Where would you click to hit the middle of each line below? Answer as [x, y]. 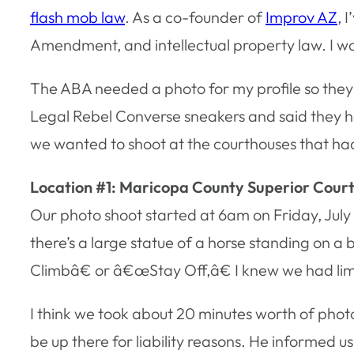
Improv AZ [301, 17]
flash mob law [77, 17]
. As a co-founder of [195, 17]
